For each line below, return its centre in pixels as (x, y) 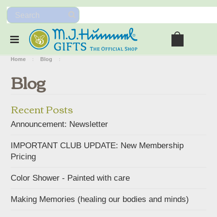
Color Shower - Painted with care (70, 178)
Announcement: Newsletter (60, 124)
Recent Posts (42, 108)
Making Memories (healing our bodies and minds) (100, 199)
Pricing (23, 156)
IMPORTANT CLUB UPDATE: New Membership (97, 145)
